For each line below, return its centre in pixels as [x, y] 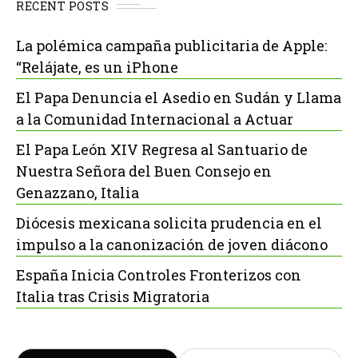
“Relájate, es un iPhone [97, 67]
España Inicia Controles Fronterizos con [159, 275]
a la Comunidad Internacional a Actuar [155, 119]
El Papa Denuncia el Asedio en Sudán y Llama [179, 97]
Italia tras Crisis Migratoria [113, 296]
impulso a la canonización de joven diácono [172, 245]
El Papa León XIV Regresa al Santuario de [162, 149]
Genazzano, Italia [78, 193]
